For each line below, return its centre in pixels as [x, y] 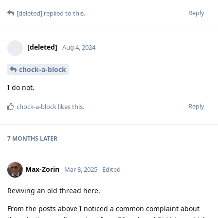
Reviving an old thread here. [54, 191]
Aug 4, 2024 [79, 47]
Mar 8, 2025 [81, 170]
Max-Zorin [42, 169]
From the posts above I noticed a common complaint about [103, 209]
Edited [111, 170]
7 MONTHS [23, 139]
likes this [70, 107]
